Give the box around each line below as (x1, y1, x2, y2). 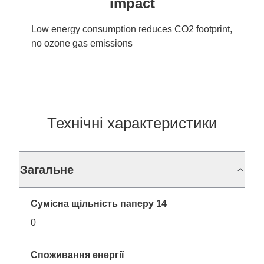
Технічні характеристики (47, 114, 217, 132)
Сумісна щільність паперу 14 (31, 199, 167, 209)
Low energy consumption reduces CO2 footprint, (31, 24, 232, 34)
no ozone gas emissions (31, 38, 133, 48)
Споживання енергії (31, 250, 124, 260)
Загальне (20, 163, 74, 176)
